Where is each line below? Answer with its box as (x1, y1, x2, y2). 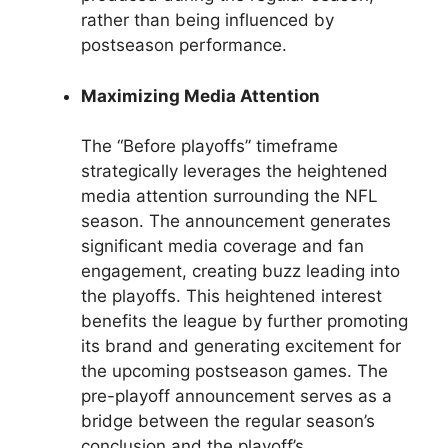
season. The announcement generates (81, 211, 391, 232)
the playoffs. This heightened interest (81, 286, 382, 307)
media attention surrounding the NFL (81, 186, 378, 207)
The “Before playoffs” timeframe (81, 136, 338, 157)
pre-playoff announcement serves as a (81, 386, 392, 407)
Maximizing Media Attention (81, 85, 320, 106)
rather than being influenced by (81, 10, 334, 31)
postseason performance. (81, 35, 287, 56)
